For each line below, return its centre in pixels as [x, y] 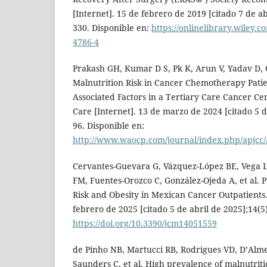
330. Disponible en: [112, 27]
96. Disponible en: [108, 125]
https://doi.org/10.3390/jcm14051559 [145, 223]
